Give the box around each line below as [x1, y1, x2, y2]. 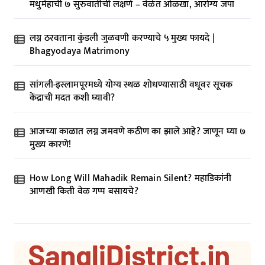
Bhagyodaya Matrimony [30, 43, 130, 60]
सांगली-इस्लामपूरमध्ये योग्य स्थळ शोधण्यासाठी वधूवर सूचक [30, 77, 233, 93]
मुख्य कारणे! [30, 137, 72, 153]
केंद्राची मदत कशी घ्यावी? [30, 90, 115, 106]
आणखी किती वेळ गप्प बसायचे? [30, 183, 138, 200]
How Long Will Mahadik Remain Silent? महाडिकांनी [30, 170, 232, 187]
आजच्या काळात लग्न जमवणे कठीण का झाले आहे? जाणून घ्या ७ [30, 124, 246, 140]
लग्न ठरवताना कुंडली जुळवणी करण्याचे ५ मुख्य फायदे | [30, 30, 215, 47]
